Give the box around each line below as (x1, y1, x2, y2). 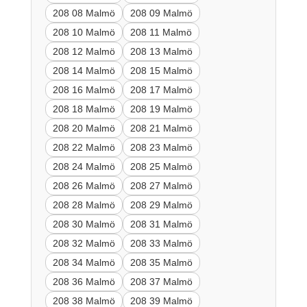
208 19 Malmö (130, 103, 193, 114)
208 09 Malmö (130, 7, 193, 19)
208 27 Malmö (130, 180, 193, 191)
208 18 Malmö (52, 103, 115, 114)
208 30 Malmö (52, 218, 115, 230)
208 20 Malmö (52, 122, 115, 134)
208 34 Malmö (52, 256, 115, 268)
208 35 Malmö (130, 256, 193, 268)
